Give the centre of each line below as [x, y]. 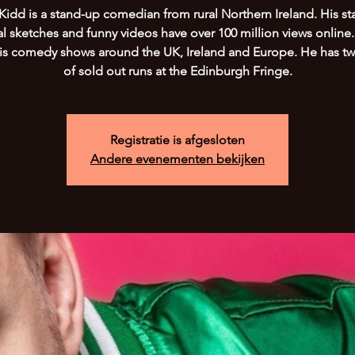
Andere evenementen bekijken [177, 159]
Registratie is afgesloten [177, 140]
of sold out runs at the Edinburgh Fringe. [177, 71]
